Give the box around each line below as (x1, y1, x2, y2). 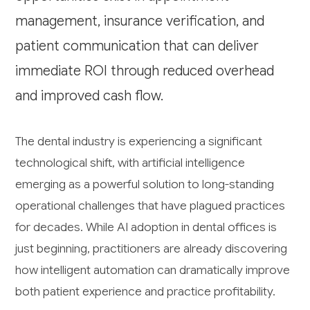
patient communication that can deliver (15, 37, 259, 55)
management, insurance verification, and (15, 12, 265, 30)
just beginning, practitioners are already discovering (15, 241, 288, 257)
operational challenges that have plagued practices (15, 198, 286, 214)
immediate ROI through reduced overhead (15, 62, 275, 80)
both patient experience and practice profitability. (15, 284, 276, 300)
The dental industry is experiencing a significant (15, 134, 263, 149)
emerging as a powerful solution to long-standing (15, 176, 275, 192)
